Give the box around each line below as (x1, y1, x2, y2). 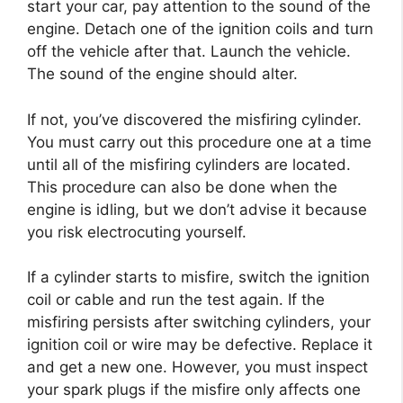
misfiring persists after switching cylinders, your (27, 313, 371, 332)
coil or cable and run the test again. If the (27, 291, 325, 309)
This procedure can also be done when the (27, 177, 337, 196)
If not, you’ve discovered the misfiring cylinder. (27, 110, 362, 129)
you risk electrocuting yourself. (27, 222, 246, 241)
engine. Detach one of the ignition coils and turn (27, 20, 373, 39)
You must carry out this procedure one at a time (27, 132, 372, 151)
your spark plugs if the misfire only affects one (27, 381, 361, 399)
